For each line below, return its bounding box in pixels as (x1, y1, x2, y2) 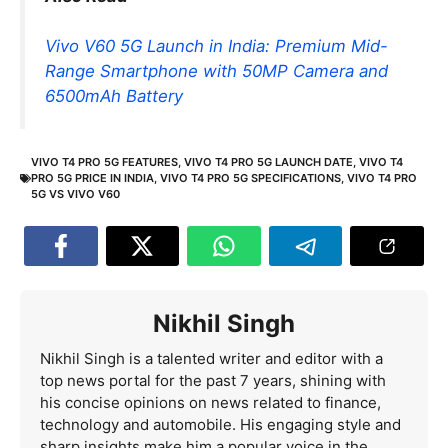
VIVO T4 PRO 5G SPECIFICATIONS (160, 171, 341, 186)
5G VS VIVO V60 (31, 187, 120, 202)
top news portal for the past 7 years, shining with (40, 371, 386, 391)
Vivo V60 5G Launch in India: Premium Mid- (45, 35, 388, 56)
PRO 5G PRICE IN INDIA (31, 171, 154, 186)
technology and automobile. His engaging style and (40, 415, 401, 435)
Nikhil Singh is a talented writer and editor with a (40, 349, 383, 369)
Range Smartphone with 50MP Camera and (45, 60, 388, 81)
